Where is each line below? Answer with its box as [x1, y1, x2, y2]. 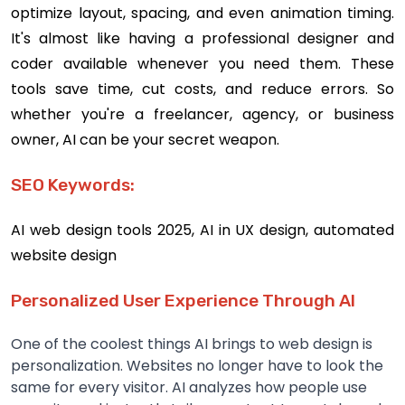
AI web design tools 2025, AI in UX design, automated [11, 219, 394, 240]
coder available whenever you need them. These [11, 52, 394, 74]
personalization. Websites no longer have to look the [11, 354, 383, 376]
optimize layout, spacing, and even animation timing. [11, 2, 394, 24]
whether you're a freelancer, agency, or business [11, 103, 394, 125]
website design [11, 244, 117, 266]
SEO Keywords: [11, 174, 135, 195]
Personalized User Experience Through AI [11, 289, 355, 311]
